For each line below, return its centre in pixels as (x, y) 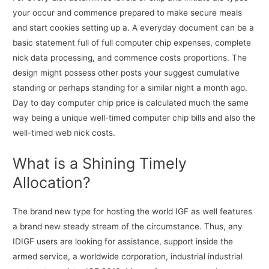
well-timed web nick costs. (64, 133)
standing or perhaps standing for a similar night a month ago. (130, 88)
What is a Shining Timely (100, 164)
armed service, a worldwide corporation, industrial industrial (128, 257)
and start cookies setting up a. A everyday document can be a (134, 28)
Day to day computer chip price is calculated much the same (131, 103)
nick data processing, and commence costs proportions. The (130, 58)
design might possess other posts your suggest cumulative (126, 73)
